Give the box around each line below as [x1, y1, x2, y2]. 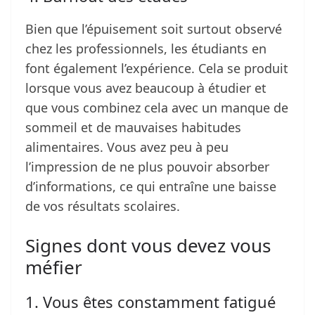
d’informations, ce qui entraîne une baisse [25, 178, 276, 195]
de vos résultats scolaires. [25, 198, 180, 215]
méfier [25, 255, 82, 281]
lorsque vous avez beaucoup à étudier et [25, 79, 266, 97]
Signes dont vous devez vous [25, 233, 271, 259]
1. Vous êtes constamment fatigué [25, 291, 276, 313]
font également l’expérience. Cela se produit [25, 60, 288, 77]
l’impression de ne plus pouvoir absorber [25, 158, 269, 176]
